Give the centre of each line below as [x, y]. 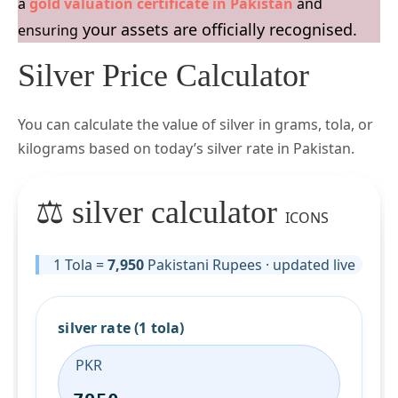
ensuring [48, 31]
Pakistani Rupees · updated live [250, 264]
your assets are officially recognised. [218, 30]
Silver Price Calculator [163, 76]
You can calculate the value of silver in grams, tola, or [195, 125]
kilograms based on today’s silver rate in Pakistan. [186, 149]
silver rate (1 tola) [121, 327]
